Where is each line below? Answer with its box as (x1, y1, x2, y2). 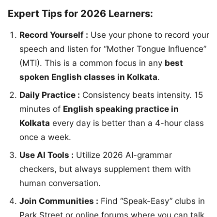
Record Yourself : (19, 30, 88, 40)
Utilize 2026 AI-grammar (74, 150, 172, 160)
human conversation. (19, 178, 101, 188)
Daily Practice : (19, 90, 80, 100)
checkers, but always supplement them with (19, 164, 191, 174)
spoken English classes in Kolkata (19, 72, 157, 82)
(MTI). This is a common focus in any (19, 58, 165, 68)
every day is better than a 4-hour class (50, 118, 204, 128)
